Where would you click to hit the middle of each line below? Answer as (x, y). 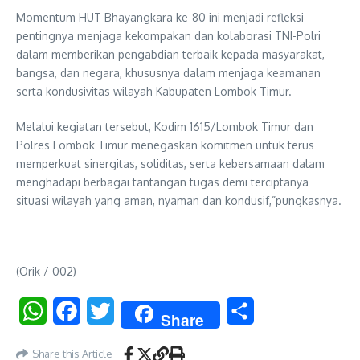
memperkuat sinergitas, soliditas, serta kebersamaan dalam (170, 163)
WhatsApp (77, 311)
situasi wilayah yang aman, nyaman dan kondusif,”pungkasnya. (179, 200)
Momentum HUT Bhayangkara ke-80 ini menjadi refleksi (160, 17)
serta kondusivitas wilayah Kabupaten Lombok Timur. (154, 91)
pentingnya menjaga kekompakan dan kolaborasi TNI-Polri (168, 35)
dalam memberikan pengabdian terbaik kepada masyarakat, (170, 54)
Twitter (135, 311)
